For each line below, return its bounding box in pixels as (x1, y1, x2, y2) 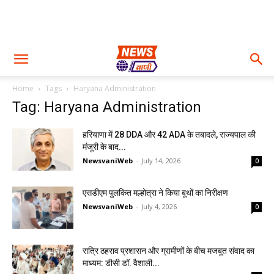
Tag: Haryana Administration (12, 98, 201, 116)
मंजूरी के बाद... (83, 142, 126, 152)
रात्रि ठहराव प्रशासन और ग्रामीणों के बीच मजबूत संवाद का (83, 246, 254, 256)
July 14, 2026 (141, 156, 180, 165)
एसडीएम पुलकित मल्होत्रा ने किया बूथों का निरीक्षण (83, 188, 228, 198)
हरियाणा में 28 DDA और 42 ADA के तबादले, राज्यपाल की (83, 130, 256, 139)
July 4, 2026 (141, 202, 177, 211)
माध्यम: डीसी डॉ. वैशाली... (83, 258, 160, 268)
